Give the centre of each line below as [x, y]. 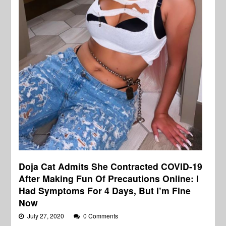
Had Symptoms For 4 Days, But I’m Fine [105, 191]
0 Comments [101, 216]
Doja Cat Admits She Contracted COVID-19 [111, 166]
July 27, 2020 [47, 216]
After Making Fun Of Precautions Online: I [109, 179]
